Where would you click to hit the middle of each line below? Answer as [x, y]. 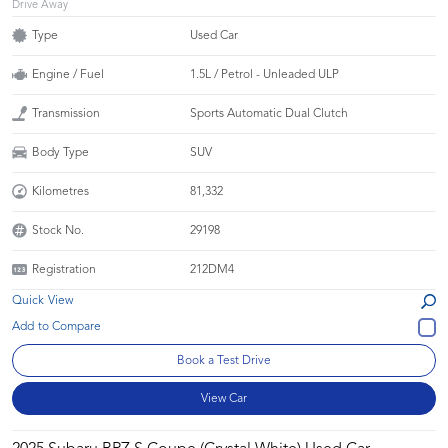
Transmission [66, 113]
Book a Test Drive [224, 360]
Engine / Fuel [68, 74]
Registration [64, 269]
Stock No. [58, 230]
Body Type [60, 152]
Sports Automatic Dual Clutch [269, 113]
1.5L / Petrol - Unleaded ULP [265, 74]
